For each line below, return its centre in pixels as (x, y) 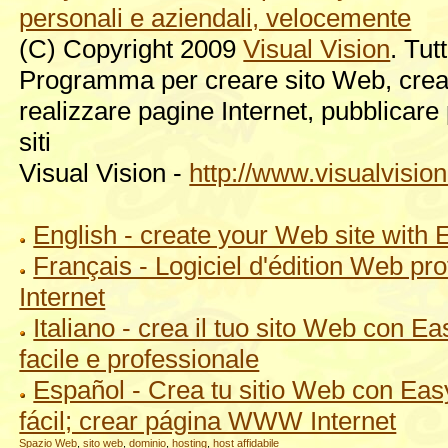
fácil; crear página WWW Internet (208, 420)
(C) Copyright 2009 (131, 48)
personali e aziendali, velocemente (215, 17)
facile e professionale (139, 358)
